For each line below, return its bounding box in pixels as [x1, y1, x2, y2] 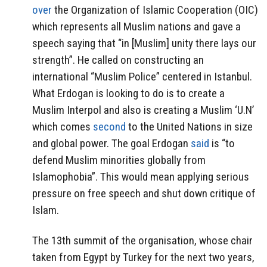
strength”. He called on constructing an [32, 52, 204, 67]
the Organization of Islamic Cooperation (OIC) [52, 2, 258, 17]
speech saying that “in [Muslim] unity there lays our [32, 36, 256, 50]
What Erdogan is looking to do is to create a [32, 86, 225, 100]
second [93, 119, 126, 133]
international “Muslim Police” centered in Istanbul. [32, 69, 252, 83]
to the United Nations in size [126, 119, 253, 133]
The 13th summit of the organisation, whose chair [32, 233, 253, 247]
